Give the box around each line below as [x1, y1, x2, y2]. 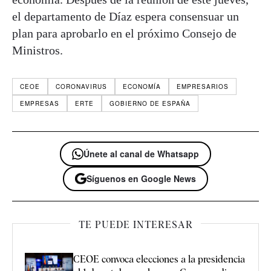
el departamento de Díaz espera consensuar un [12, 9, 239, 23]
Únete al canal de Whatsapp [83, 147, 199, 160]
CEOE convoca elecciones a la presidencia [73, 253, 245, 265]
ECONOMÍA [123, 82, 161, 91]
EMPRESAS [20, 99, 59, 108]
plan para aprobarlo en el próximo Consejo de [12, 26, 237, 40]
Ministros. [12, 43, 63, 57]
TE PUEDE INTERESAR [78, 218, 193, 230]
